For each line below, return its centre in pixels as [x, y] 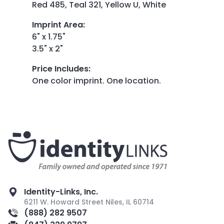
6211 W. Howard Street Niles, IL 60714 [89, 202]
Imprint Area [57, 24]
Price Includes [60, 68]
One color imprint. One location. [96, 80]
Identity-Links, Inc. [61, 191]
